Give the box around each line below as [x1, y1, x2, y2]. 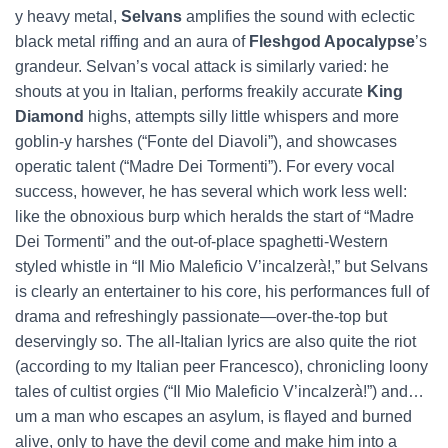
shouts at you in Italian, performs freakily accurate [15, 83, 367, 100]
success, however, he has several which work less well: [15, 183, 407, 200]
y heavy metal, [15, 8, 121, 25]
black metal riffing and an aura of [15, 33, 249, 50]
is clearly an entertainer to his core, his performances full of [15, 283, 429, 300]
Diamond [15, 108, 84, 125]
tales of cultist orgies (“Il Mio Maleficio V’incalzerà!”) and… [15, 383, 424, 400]
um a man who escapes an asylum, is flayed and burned [15, 408, 412, 425]
